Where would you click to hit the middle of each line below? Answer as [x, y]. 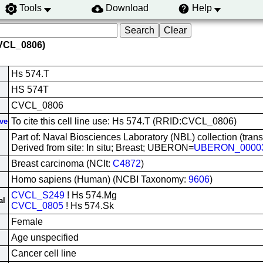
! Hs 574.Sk [88, 206]
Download [127, 8]
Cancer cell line [43, 253]
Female [27, 222]
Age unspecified [45, 237]
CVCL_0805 [37, 206]
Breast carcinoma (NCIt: [62, 163]
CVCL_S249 [38, 195]
